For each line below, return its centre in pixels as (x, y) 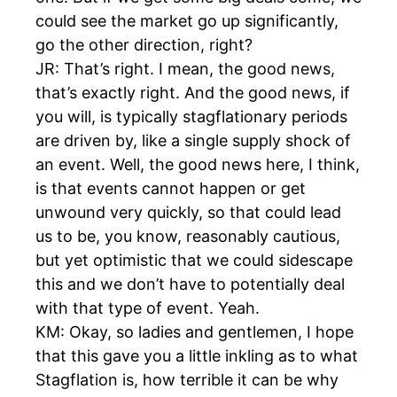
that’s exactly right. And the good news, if (193, 93)
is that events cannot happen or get (171, 189)
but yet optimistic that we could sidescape (194, 261)
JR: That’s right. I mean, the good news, (185, 69)
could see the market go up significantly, (187, 21)
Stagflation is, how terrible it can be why (187, 380)
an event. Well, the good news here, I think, (198, 165)
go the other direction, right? (144, 45)
